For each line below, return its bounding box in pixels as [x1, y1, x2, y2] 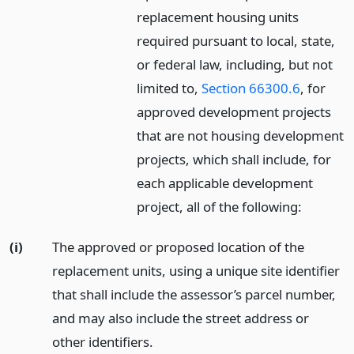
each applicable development [137, 174, 314, 192]
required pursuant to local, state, [137, 32, 336, 50]
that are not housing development [137, 126, 345, 145]
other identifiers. [51, 332, 153, 351]
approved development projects [137, 103, 332, 121]
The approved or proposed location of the [51, 237, 304, 256]
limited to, [137, 79, 202, 97]
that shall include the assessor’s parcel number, [51, 284, 336, 303]
